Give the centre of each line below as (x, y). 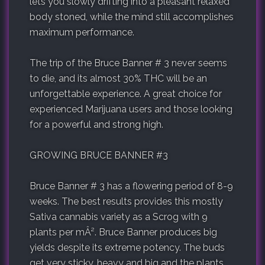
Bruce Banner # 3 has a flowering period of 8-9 (131, 186)
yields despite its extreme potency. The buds (127, 248)
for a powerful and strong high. (96, 125)
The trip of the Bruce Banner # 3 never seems (128, 63)
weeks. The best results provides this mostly (126, 202)
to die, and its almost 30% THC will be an (118, 79)
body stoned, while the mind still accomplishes (132, 17)
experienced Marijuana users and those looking (131, 109)
